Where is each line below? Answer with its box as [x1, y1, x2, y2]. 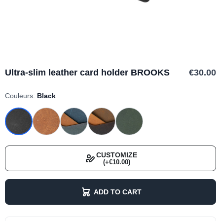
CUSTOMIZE [96, 151, 137, 159]
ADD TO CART [93, 187, 142, 196]
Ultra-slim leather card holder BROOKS [5, 68, 170, 77]
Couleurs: [5, 92, 37, 100]
